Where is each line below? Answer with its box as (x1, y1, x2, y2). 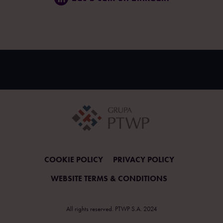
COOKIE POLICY (44, 155, 103, 164)
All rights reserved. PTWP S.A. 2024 (66, 205, 157, 213)
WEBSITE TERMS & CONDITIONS (51, 174, 167, 183)
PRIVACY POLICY (112, 155, 174, 164)
